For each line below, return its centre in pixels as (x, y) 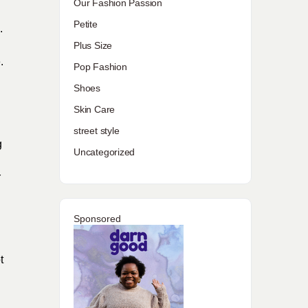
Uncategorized (104, 152)
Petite (86, 24)
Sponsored (97, 219)
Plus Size (93, 45)
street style (97, 131)
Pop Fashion (100, 67)
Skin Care (95, 109)
